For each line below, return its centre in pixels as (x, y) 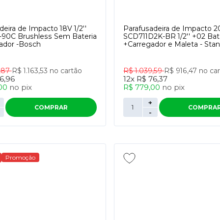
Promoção (20, 157)
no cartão (66, 71)
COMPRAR (51, 107)
